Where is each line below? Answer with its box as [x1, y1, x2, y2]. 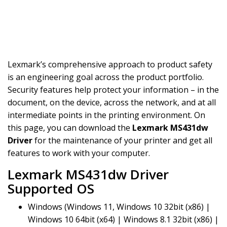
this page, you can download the [8, 122, 132, 133]
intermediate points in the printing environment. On [8, 109, 205, 121]
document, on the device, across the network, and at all [8, 97, 216, 108]
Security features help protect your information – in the [8, 84, 219, 95]
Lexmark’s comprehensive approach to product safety [8, 59, 212, 70]
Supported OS [8, 179, 94, 198]
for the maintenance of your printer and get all [32, 135, 212, 146]
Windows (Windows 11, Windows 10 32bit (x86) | [28, 201, 210, 212]
